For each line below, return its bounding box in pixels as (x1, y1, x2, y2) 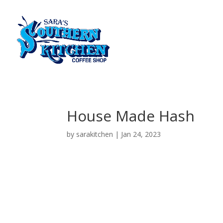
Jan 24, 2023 (121, 129, 161, 139)
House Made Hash (67, 106, 195, 126)
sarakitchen (76, 129, 113, 139)
